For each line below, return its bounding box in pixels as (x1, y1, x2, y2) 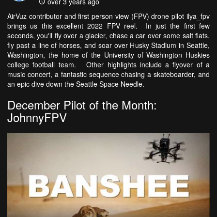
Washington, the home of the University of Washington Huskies (7, 49, 210, 60)
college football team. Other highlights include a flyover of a (7, 59, 210, 69)
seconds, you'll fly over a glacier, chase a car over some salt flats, (7, 30, 210, 40)
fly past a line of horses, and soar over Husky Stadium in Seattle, (7, 40, 210, 50)
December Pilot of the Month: (7, 95, 157, 113)
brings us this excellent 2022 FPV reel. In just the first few (7, 20, 210, 31)
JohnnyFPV (7, 108, 67, 125)
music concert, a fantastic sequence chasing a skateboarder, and (7, 69, 210, 79)
